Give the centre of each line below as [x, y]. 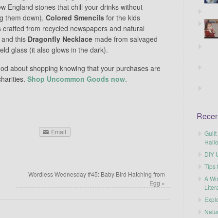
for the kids [122, 17]
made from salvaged [125, 39]
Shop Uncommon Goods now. [77, 79]
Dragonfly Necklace [60, 39]
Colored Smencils [75, 17]
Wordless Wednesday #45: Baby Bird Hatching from [97, 174]
